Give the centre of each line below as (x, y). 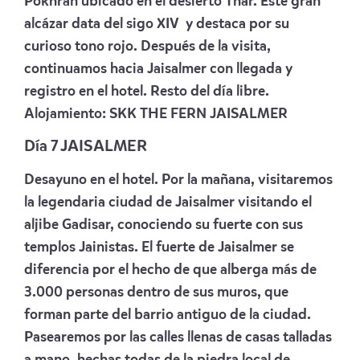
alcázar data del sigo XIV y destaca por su (157, 24)
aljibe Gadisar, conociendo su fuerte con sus (164, 225)
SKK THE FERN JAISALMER (198, 114)
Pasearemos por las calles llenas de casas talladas (178, 337)
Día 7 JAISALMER (86, 147)
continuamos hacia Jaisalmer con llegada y (158, 69)
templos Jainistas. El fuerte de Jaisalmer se (159, 247)
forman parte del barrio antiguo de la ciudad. (168, 315)
